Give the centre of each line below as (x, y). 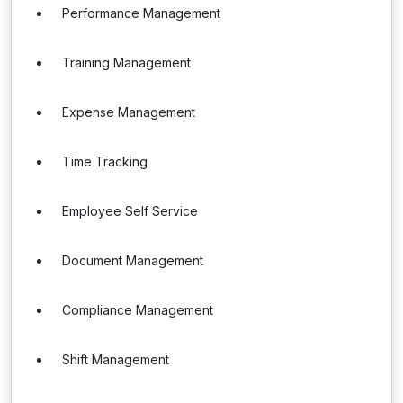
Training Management (126, 63)
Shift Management (116, 359)
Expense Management (129, 112)
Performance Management (141, 13)
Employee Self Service (130, 211)
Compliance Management (138, 310)
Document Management (133, 260)
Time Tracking (105, 161)
